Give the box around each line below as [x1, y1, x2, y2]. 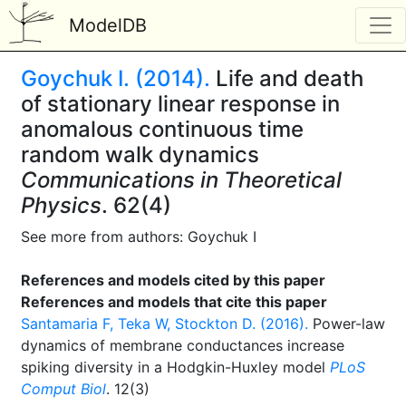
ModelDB [69, 14, 147, 36]
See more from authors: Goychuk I [21, 227, 256, 246]
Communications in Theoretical [21, 167, 342, 193]
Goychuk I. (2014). [21, 65, 210, 92]
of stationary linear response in [21, 91, 340, 117]
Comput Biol [21, 380, 106, 398]
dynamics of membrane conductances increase [21, 336, 344, 354]
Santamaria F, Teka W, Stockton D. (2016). [21, 314, 308, 333]
